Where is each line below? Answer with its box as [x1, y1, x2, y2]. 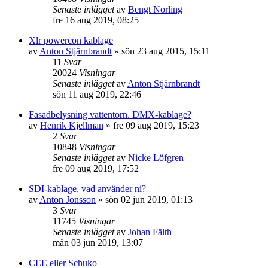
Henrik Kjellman [40, 120, 103, 130]
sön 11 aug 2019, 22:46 [53, 89, 141, 99]
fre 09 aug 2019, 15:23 [113, 120, 199, 130]
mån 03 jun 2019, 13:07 [53, 237, 143, 248]
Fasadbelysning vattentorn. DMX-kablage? [29, 109, 191, 120]
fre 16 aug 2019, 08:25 [53, 15, 139, 25]
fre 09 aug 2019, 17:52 [53, 163, 139, 173]
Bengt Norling [128, 4, 182, 14]
